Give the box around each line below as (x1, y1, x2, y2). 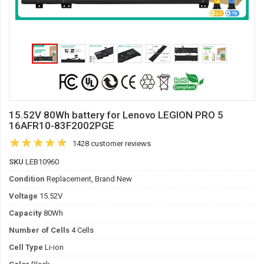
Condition (9, 174, 45, 183)
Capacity (9, 209, 42, 217)
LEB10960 (24, 157, 59, 166)
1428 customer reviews (72, 139, 151, 148)
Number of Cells (9, 226, 70, 235)
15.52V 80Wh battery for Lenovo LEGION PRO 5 (9, 109, 223, 121)
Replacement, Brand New (45, 174, 132, 183)
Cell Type (9, 243, 43, 252)
